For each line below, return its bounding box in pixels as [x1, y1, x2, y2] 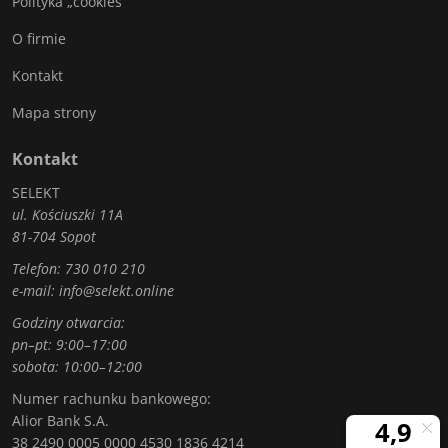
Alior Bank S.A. [12, 411, 109, 430]
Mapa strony [12, 103, 96, 122]
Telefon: [12, 259, 65, 278]
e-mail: [12, 281, 59, 300]
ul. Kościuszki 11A [12, 205, 123, 224]
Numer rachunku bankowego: [12, 389, 211, 408]
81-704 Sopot [12, 227, 96, 246]
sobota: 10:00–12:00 [12, 357, 142, 376]
